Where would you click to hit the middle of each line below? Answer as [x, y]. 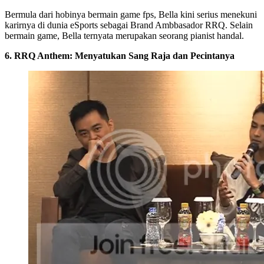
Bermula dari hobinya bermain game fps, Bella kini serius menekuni [131, 14]
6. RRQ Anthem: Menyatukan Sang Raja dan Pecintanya [120, 55]
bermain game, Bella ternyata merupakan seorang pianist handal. [124, 35]
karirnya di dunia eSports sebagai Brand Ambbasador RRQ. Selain [129, 25]
